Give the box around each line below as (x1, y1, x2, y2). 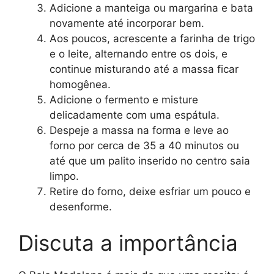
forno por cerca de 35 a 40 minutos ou (50, 139, 239, 152)
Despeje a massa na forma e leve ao (50, 124, 229, 136)
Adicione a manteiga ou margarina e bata (50, 1, 253, 14)
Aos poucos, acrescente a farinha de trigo (50, 32, 255, 45)
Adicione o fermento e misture (50, 93, 198, 106)
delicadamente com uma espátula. (50, 108, 220, 121)
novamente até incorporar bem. (50, 17, 204, 29)
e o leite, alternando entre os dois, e (50, 47, 228, 60)
